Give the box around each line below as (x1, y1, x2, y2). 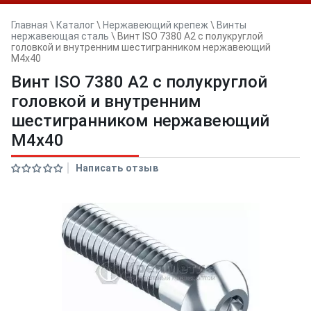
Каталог (56, 19, 94, 31)
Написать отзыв (76, 162, 158, 174)
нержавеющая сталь (11, 31, 109, 42)
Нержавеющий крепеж (103, 19, 208, 31)
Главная (11, 19, 48, 31)
